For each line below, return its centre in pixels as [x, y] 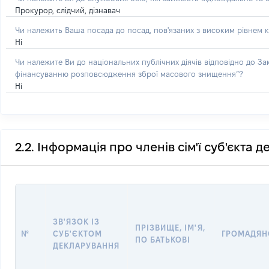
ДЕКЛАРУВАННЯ [86, 246]
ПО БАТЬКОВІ [163, 240]
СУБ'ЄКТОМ [78, 234]
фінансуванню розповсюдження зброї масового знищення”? [129, 74]
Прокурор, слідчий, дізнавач [68, 10]
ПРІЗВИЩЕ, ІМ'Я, [170, 228]
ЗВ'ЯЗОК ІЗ [77, 222]
